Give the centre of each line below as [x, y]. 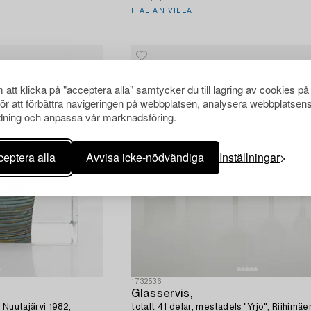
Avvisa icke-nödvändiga [145, 157]
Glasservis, [162, 293]
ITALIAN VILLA [162, 11]
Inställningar [250, 157]
